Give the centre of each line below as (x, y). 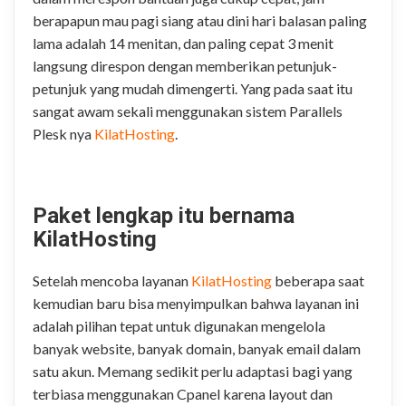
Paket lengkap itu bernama (164, 216)
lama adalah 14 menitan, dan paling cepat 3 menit (183, 43)
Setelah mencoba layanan (112, 281)
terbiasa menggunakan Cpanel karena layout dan (183, 394)
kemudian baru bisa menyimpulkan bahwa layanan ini (196, 304)
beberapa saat (318, 281)
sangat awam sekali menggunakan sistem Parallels (188, 111)
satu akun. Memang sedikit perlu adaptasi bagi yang (193, 372)
